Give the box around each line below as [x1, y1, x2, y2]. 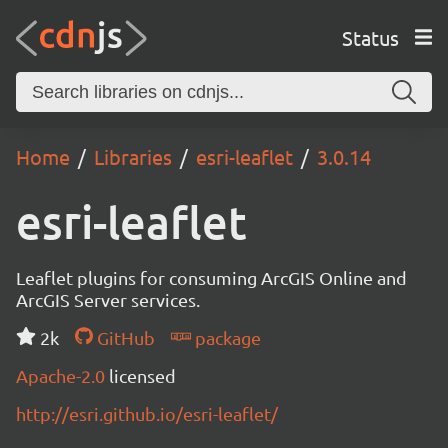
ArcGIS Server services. [16, 289, 200, 310]
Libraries [94, 144, 172, 169]
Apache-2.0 [16, 365, 109, 386]
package [190, 327, 261, 348]
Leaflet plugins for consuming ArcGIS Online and [16, 267, 407, 288]
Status [341, 24, 399, 50]
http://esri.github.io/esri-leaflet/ [16, 403, 278, 424]
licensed [109, 365, 176, 386]
